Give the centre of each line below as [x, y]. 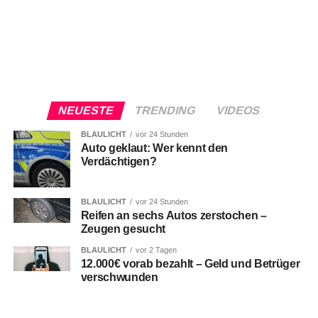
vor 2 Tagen [156, 250]
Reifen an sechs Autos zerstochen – [174, 216]
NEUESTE [86, 111]
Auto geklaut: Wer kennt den [154, 148]
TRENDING [165, 111]
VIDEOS [238, 111]
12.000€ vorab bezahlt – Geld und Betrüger [190, 264]
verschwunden [119, 278]
